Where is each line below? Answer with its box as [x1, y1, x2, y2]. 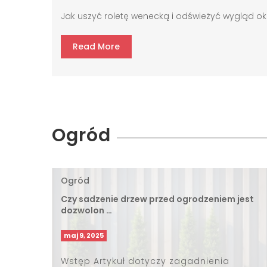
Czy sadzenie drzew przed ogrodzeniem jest [61, 193, 254, 205]
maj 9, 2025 [64, 230, 104, 240]
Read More [73, 40, 120, 52]
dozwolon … [61, 204, 112, 216]
